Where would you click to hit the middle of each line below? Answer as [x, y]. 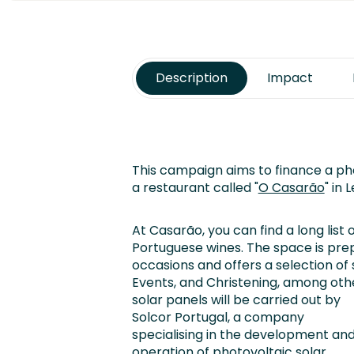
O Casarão [291, 188]
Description [191, 78]
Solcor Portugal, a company [218, 317]
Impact [290, 78]
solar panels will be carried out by [236, 300]
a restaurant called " [195, 188]
